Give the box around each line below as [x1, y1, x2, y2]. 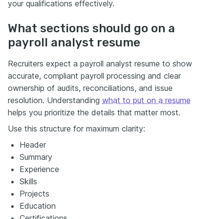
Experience [20, 164, 59, 174]
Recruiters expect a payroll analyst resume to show [8, 58, 192, 68]
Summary [20, 152, 52, 162]
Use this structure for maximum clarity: [8, 123, 145, 133]
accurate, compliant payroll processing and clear [8, 70, 181, 81]
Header [20, 139, 46, 150]
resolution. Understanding [8, 95, 102, 105]
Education [20, 200, 56, 211]
